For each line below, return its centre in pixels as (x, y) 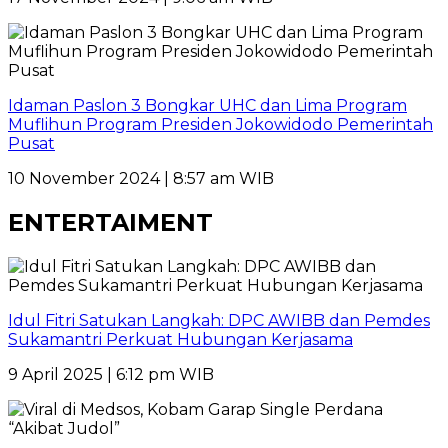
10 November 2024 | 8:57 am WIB (141, 179)
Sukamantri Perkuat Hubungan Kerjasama (180, 340)
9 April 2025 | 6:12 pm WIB (111, 375)
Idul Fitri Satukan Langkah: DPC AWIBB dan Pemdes (219, 321)
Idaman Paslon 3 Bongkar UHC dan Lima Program (207, 106)
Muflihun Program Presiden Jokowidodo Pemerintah (220, 125)
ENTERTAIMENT (110, 223)
